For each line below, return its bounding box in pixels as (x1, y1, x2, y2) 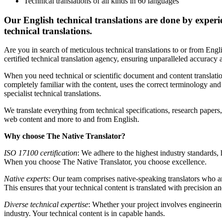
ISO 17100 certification (4, 149, 77, 158)
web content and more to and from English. (4, 115, 139, 124)
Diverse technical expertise (4, 200, 88, 209)
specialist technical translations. (4, 89, 101, 98)
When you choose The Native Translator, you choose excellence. (4, 158, 207, 166)
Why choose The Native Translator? (4, 132, 125, 141)
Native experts (4, 174, 49, 183)
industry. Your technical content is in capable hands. (4, 209, 165, 218)
